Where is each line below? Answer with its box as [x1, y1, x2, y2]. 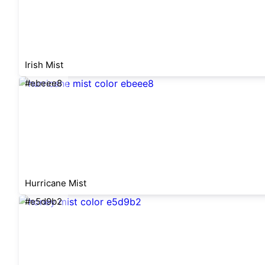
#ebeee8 [25, 77, 62, 89]
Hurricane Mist [25, 177, 86, 189]
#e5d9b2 [25, 196, 62, 207]
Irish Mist [25, 59, 63, 70]
